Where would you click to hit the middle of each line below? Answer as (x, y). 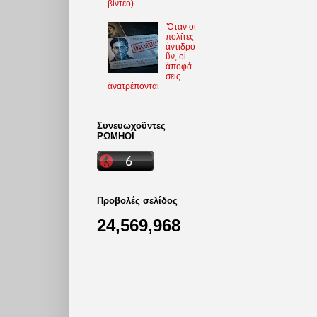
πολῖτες (179, 36)
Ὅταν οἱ (180, 27)
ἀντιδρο (180, 46)
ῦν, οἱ (175, 56)
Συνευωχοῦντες (131, 125)
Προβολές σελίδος (137, 200)
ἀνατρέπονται (133, 86)
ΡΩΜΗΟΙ (116, 136)
